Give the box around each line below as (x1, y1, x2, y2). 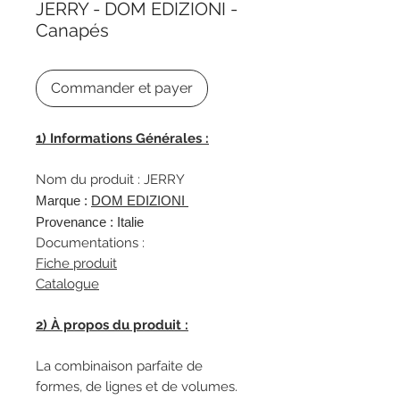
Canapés (36, 20, 109, 41)
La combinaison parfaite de (36, 358, 203, 374)
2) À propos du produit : (36, 317, 188, 333)
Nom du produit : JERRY (36, 171, 185, 187)
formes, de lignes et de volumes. (36, 379, 237, 395)
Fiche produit (36, 255, 117, 271)
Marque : (36, 193, 91, 208)
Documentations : (36, 235, 145, 251)
